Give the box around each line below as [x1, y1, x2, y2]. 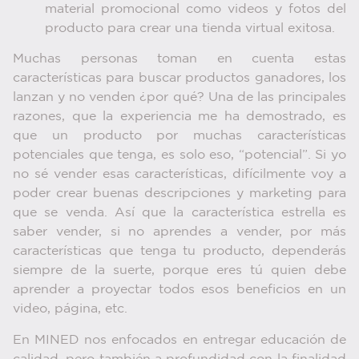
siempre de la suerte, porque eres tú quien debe [13, 264, 346, 277]
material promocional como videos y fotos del [45, 2, 346, 15]
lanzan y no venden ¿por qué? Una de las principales [13, 91, 346, 104]
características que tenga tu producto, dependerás [13, 245, 346, 258]
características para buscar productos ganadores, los [13, 72, 346, 85]
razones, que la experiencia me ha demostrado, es [13, 111, 346, 123]
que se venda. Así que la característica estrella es [13, 207, 346, 220]
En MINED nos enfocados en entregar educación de [13, 333, 346, 346]
